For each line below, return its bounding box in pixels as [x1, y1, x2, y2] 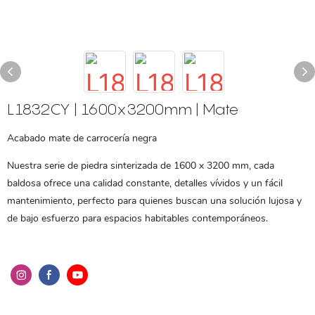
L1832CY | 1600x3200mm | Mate [7, 100, 238, 118]
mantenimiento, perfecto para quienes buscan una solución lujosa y [7, 194, 302, 207]
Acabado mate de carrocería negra [7, 131, 157, 145]
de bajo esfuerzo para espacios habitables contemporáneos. [7, 212, 268, 225]
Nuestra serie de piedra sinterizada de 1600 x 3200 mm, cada [7, 159, 274, 172]
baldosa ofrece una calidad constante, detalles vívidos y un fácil [7, 176, 283, 190]
